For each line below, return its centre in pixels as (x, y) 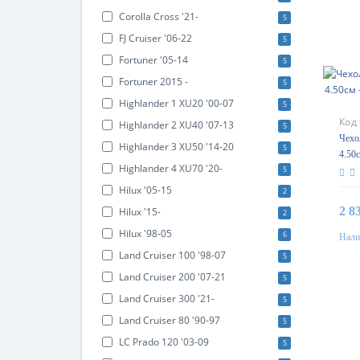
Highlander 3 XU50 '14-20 (175, 147)
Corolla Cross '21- (157, 16)
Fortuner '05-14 (152, 60)
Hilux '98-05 (144, 233)
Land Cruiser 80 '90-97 (168, 320)
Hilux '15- (139, 212)
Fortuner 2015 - (152, 82)
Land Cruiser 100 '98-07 (171, 255)
